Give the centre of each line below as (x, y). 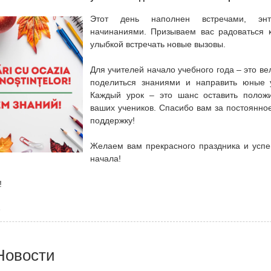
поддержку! (113, 120)
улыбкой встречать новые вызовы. (158, 44)
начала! (106, 158)
